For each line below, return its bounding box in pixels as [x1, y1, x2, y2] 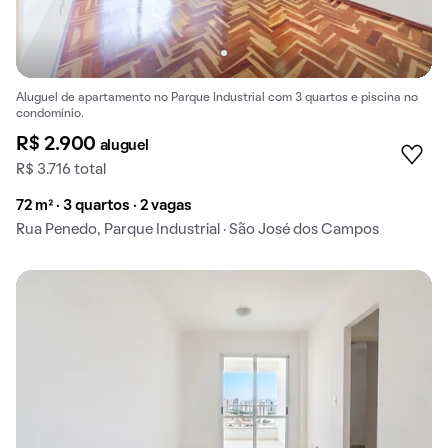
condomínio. [16, 108, 84, 119]
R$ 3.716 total [16, 162, 106, 177]
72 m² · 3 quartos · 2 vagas [16, 198, 192, 213]
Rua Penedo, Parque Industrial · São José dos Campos [16, 222, 379, 237]
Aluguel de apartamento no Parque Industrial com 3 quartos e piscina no [16, 92, 418, 103]
